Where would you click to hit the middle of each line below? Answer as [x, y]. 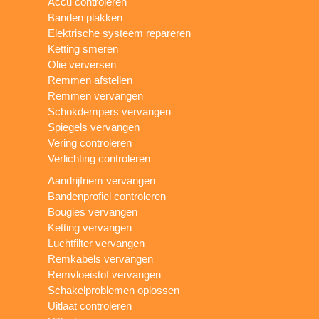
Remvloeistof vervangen [105, 274]
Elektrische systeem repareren [120, 33]
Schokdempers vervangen [110, 111]
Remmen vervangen [96, 95]
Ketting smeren [83, 48]
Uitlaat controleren [90, 305]
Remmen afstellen [90, 80]
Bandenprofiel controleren [107, 196]
